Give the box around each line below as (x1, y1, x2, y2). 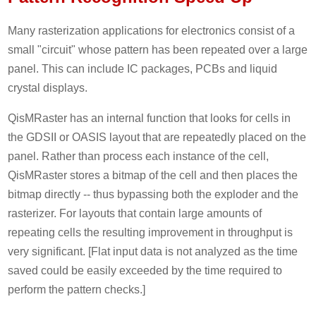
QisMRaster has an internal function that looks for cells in (8, 111, 291, 124)
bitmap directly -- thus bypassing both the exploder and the (8, 188, 299, 200)
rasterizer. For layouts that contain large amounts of (8, 207, 262, 219)
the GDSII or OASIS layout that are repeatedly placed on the (8, 130, 307, 143)
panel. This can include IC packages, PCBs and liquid (8, 62, 278, 75)
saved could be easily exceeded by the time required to (8, 264, 283, 276)
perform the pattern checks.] (8, 283, 146, 296)
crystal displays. (8, 81, 88, 94)
